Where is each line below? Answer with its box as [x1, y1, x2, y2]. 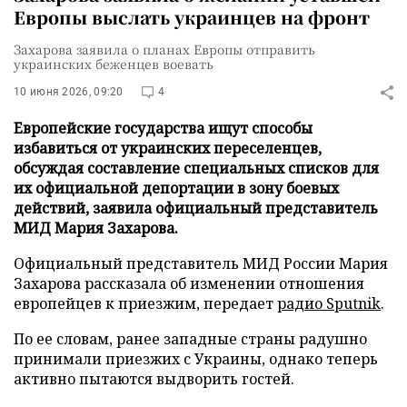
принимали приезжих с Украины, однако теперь [14, 349, 378, 369]
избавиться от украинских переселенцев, [14, 138, 322, 158]
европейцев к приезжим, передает [14, 293, 277, 313]
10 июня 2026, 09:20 [14, 85, 124, 98]
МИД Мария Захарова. [14, 218, 178, 238]
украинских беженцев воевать [14, 55, 213, 73]
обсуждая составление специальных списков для [14, 158, 379, 178]
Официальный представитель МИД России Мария [14, 253, 388, 273]
